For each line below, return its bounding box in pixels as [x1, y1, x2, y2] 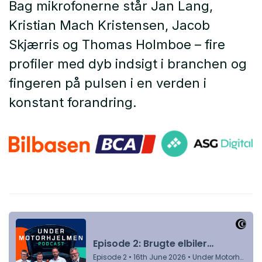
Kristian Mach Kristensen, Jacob [9, 18, 210, 33]
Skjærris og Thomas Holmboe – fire [9, 37, 225, 53]
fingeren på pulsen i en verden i [9, 75, 206, 91]
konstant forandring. [9, 95, 137, 111]
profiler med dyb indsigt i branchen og [9, 56, 247, 72]
